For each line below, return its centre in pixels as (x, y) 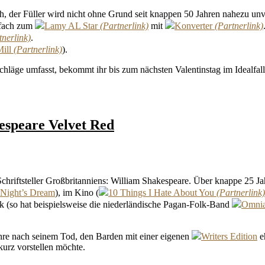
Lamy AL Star (71, 25)
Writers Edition (229, 237)
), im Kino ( (77, 193)
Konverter (193, 25)
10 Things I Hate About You (161, 193)
